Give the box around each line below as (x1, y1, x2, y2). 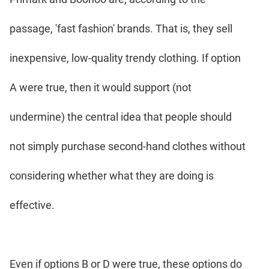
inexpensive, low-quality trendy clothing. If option (10, 51, 241, 64)
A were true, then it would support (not (10, 80, 192, 94)
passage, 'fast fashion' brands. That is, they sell (10, 22, 232, 35)
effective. (10, 198, 55, 211)
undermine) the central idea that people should (10, 110, 232, 123)
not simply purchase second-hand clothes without (10, 139, 246, 153)
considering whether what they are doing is (10, 169, 214, 182)
